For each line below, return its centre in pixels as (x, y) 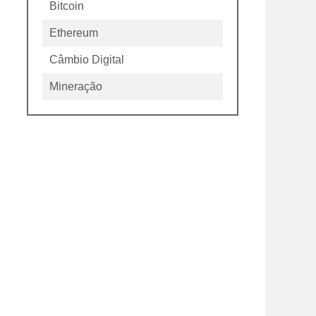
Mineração (76, 86)
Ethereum (74, 33)
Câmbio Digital (87, 60)
